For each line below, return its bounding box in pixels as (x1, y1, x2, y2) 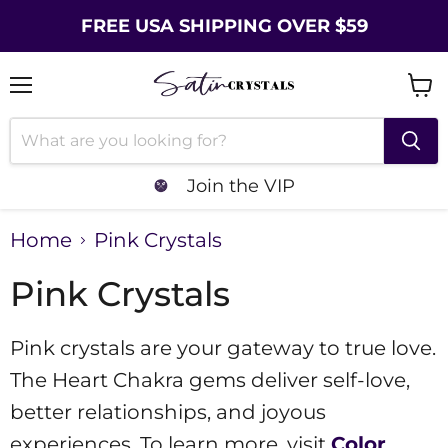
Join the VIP (187, 174, 295, 196)
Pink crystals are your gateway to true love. (10, 336, 436, 361)
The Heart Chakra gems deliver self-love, (10, 368, 410, 393)
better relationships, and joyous (10, 400, 326, 425)
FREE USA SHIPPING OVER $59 (80, 15, 368, 36)
